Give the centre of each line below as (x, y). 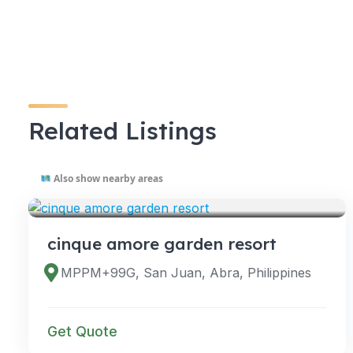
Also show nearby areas (107, 178)
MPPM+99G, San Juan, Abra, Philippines (186, 272)
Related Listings (123, 130)
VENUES (77, 187)
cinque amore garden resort (162, 243)
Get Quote (82, 331)
